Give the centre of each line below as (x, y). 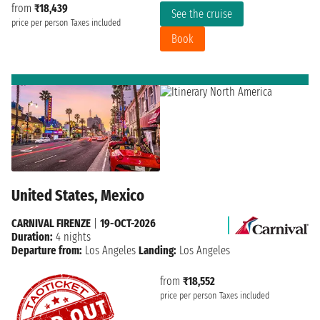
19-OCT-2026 (128, 223)
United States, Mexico (78, 195)
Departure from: (47, 250)
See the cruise (202, 14)
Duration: (32, 236)
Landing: (157, 250)
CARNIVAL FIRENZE (51, 223)
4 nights (72, 236)
